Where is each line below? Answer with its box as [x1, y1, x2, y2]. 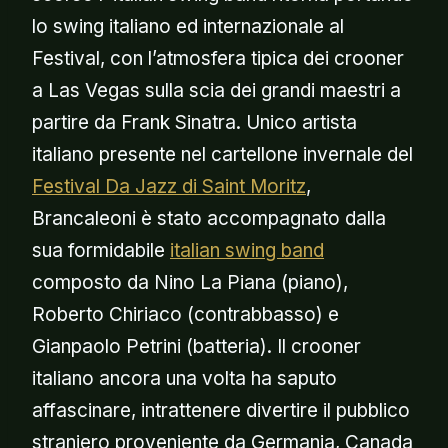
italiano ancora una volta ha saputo [32, 366, 337, 390]
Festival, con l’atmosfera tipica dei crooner [32, 46, 404, 70]
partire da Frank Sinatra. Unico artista [32, 110, 357, 134]
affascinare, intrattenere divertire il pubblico [32, 398, 410, 422]
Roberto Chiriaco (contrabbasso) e [32, 302, 339, 326]
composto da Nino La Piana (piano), [32, 270, 348, 294]
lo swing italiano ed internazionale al [32, 14, 344, 38]
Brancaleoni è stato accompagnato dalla [32, 206, 386, 230]
